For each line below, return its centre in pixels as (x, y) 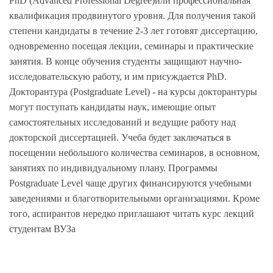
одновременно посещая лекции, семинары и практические (131, 46)
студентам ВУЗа (42, 229)
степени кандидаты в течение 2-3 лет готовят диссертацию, (133, 30)
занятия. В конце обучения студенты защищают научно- (126, 61)
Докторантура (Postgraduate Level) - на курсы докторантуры (133, 91)
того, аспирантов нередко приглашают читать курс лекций (132, 213)
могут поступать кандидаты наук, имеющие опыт (112, 107)
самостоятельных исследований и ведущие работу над (122, 122)
